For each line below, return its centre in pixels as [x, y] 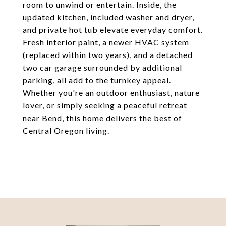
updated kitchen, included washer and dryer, [108, 17]
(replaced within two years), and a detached [108, 55]
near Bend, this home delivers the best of [102, 118]
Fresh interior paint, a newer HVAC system [106, 42]
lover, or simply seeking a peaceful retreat [105, 105]
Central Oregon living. [66, 130]
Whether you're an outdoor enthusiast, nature [111, 93]
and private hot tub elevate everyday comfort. [113, 30]
